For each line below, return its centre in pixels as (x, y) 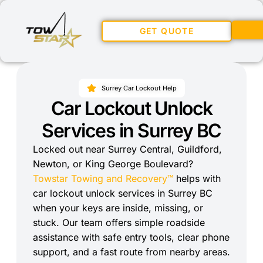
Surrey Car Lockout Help (139, 88)
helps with (197, 178)
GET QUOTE (167, 31)
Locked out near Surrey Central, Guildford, (127, 149)
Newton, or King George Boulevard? (113, 164)
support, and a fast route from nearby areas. (131, 252)
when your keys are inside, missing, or (118, 208)
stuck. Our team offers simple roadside (119, 222)
